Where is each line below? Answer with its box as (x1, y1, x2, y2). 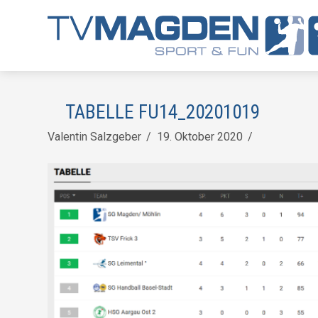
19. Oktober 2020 (156, 130, 243, 143)
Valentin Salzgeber (48, 130, 142, 143)
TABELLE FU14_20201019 (62, 101, 261, 124)
